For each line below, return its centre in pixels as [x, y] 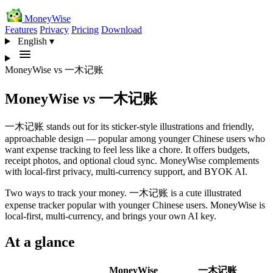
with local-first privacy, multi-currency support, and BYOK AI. [126, 171]
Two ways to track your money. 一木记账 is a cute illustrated [123, 193]
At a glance [40, 242]
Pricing [85, 30]
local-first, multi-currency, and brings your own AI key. [111, 216]
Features [21, 30]
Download [122, 30]
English [32, 41]
